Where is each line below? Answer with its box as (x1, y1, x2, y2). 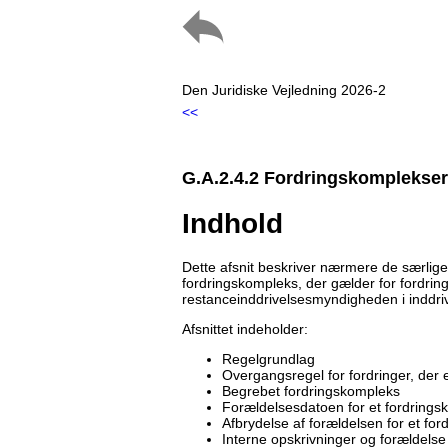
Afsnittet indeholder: (182, 320, 308, 337)
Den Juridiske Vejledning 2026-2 (182, 82, 386, 98)
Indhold (182, 207, 283, 239)
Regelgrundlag (222, 350, 315, 367)
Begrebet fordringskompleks (222, 382, 400, 399)
